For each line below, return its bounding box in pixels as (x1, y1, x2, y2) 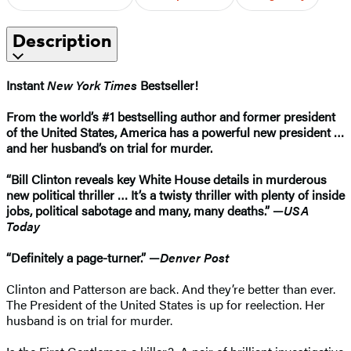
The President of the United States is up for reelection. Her (6, 295, 325, 313)
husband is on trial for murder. (6, 310, 182, 329)
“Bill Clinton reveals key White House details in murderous (6, 169, 327, 188)
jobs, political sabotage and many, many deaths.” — (6, 201, 284, 219)
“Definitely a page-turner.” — (6, 248, 160, 266)
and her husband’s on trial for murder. (6, 138, 215, 157)
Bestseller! (137, 75, 201, 94)
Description (13, 29, 111, 52)
